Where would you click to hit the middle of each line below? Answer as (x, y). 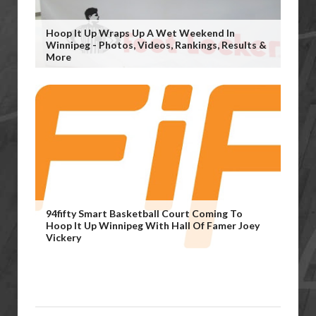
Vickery (63, 237)
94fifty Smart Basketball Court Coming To (144, 213)
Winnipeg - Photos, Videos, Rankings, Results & (156, 44)
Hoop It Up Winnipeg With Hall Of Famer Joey (153, 225)
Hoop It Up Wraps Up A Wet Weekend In (140, 32)
